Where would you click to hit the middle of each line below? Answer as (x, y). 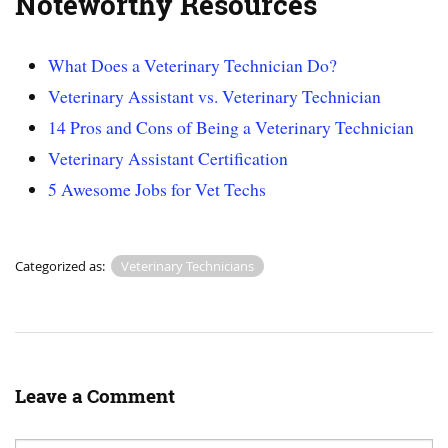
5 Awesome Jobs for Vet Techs (157, 188)
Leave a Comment (95, 395)
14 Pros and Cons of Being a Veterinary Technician (231, 126)
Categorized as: (61, 265)
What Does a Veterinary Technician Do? (193, 64)
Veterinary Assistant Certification (168, 157)
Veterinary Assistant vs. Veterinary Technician (215, 95)
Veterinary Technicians (187, 265)
